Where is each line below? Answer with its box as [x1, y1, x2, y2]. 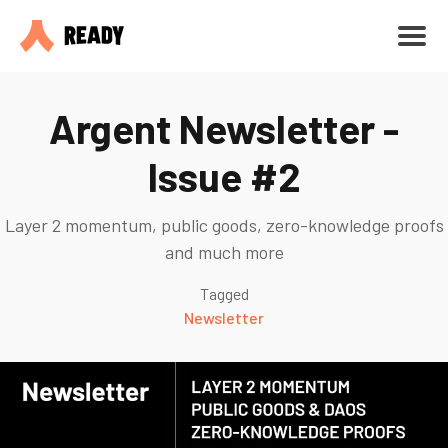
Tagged [199, 284, 249, 303]
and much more [164, 241, 284, 263]
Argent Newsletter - [49, 104, 399, 152]
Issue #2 [147, 152, 301, 200]
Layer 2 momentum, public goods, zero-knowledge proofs [4, 214, 444, 236]
